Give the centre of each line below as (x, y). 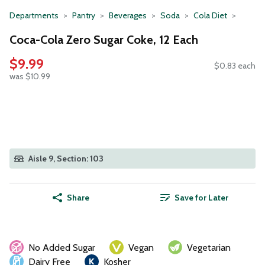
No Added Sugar (62, 248)
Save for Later (201, 198)
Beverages (128, 15)
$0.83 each (235, 66)
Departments (34, 15)
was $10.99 (30, 77)
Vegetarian (209, 248)
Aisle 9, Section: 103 (66, 159)
